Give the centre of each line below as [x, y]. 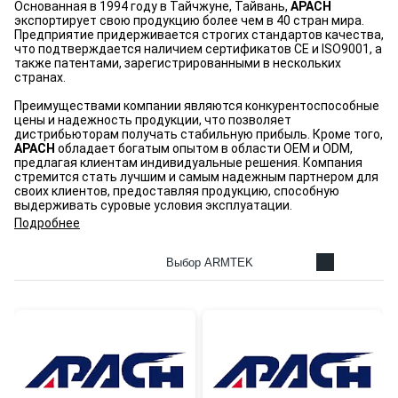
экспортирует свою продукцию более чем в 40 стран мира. [189, 20]
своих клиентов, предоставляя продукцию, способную [177, 191]
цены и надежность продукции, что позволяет [153, 120]
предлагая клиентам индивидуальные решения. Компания [188, 163]
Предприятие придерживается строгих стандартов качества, [199, 35]
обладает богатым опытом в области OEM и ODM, [205, 148]
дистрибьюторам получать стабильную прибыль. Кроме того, [199, 134]
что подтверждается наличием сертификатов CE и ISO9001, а [198, 49]
